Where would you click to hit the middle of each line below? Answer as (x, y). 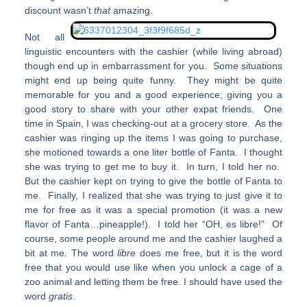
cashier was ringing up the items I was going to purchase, (153, 138)
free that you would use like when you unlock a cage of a (153, 268)
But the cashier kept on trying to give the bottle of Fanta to (153, 181)
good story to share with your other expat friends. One (153, 109)
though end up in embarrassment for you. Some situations (153, 66)
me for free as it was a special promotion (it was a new (153, 210)
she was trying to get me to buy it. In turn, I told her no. (153, 167)
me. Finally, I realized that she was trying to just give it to (153, 196)
